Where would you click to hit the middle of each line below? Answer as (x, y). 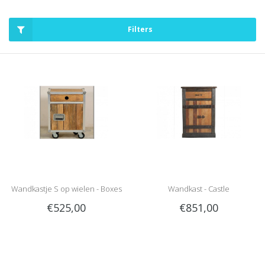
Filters (140, 29)
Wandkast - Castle (199, 188)
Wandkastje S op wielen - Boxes (66, 188)
